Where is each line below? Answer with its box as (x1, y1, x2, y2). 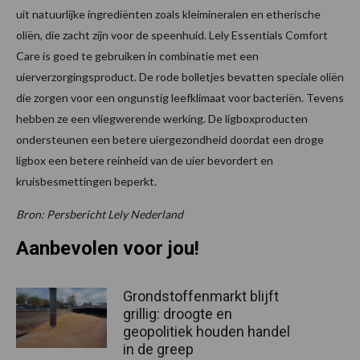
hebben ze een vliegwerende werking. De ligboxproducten (16, 112, 308, 126)
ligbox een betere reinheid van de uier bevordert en (16, 153, 273, 168)
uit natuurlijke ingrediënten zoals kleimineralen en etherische (16, 7, 321, 22)
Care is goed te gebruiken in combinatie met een (16, 49, 259, 63)
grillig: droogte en (123, 305, 232, 323)
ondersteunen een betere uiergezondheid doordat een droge (16, 133, 324, 147)
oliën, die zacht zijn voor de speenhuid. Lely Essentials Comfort (16, 28, 328, 43)
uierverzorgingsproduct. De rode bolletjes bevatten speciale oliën (16, 70, 344, 84)
